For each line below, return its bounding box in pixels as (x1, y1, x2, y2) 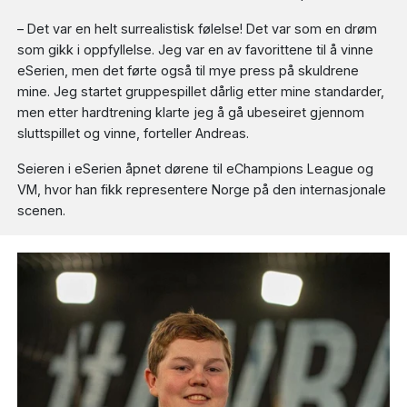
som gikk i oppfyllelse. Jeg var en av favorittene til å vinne (17, 41, 374, 57)
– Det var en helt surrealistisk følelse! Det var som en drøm (17, 20, 378, 36)
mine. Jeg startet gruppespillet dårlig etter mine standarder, (17, 83, 385, 99)
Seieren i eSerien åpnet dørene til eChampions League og (17, 160, 374, 176)
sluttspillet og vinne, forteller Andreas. (17, 124, 250, 141)
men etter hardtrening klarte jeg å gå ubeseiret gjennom (17, 104, 365, 120)
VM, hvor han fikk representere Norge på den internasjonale (17, 181, 387, 197)
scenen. (17, 202, 66, 218)
